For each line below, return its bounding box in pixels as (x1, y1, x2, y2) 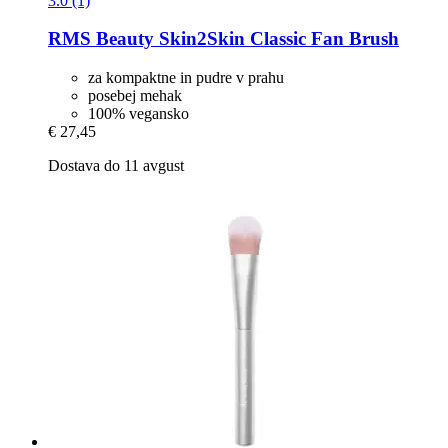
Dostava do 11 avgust (48, 156, 184, 174)
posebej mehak (88, 86, 182, 104)
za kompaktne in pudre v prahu (88, 68, 284, 86)
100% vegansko (88, 104, 189, 122)
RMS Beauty (48, 28, 154, 50)
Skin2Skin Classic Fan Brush (154, 28, 399, 50)
